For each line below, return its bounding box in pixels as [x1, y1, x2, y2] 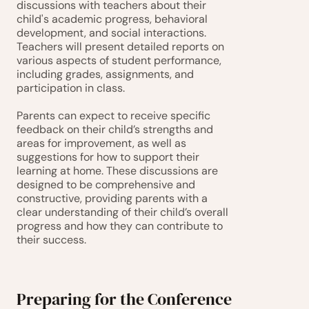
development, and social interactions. [17, 26, 206, 40]
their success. [17, 232, 86, 247]
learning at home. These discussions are [17, 163, 218, 178]
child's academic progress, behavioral [17, 12, 208, 26]
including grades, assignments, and [17, 67, 194, 81]
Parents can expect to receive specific [17, 108, 210, 123]
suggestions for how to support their [17, 150, 199, 164]
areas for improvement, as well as [17, 136, 186, 150]
